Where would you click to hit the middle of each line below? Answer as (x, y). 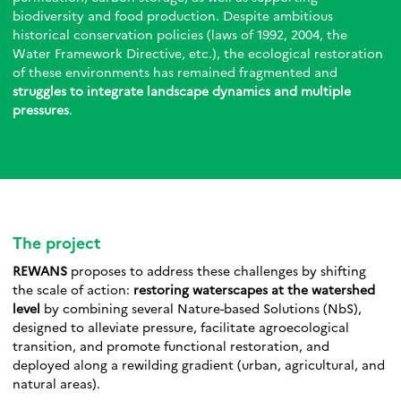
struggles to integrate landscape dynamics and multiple (182, 90)
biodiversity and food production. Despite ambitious (173, 15)
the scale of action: (73, 289)
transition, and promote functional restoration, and (171, 345)
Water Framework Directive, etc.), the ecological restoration (198, 53)
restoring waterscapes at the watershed (254, 289)
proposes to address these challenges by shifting (218, 270)
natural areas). (56, 383)
